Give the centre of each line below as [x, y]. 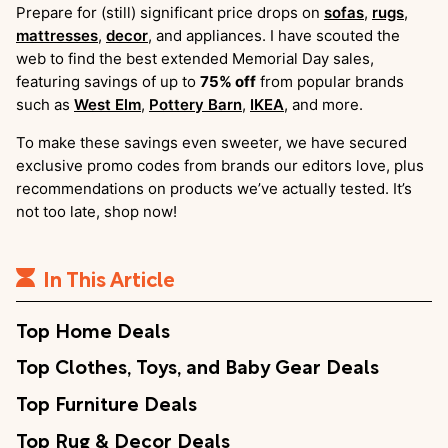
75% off [228, 81]
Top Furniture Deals [106, 403]
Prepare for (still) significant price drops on [170, 12]
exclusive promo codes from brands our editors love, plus [220, 165]
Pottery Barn [195, 104]
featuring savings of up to [108, 81]
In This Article [109, 277]
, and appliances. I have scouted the [274, 35]
